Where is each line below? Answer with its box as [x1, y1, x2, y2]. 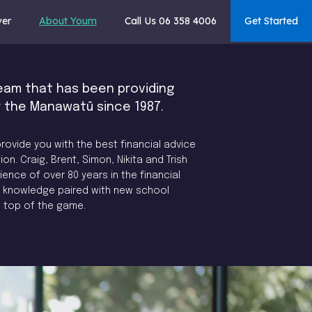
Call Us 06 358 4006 [125, 15, 217, 27]
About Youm [39, 15, 97, 27]
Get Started [244, 15, 298, 27]
